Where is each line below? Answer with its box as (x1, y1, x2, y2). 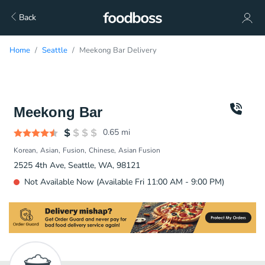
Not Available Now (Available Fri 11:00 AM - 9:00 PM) (24, 176, 224, 188)
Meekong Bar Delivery (79, 45, 157, 56)
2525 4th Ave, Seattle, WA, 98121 (14, 160, 140, 171)
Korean (14, 146, 36, 155)
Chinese (89, 146, 114, 155)
